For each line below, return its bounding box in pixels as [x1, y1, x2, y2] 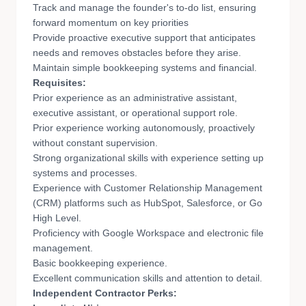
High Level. [33, 212, 81, 223]
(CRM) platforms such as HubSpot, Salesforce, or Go [33, 197, 262, 208]
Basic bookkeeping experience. [33, 258, 167, 268]
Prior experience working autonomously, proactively [33, 122, 255, 133]
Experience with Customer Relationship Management [33, 182, 262, 193]
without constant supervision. [33, 137, 158, 148]
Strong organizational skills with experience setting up [33, 152, 264, 163]
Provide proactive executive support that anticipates [33, 32, 255, 43]
